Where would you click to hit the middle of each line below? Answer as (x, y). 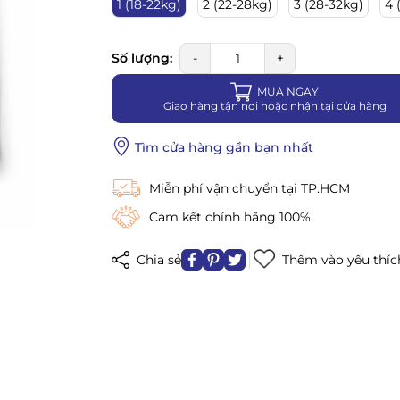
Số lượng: (142, 58)
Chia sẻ (158, 259)
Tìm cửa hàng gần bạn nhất (225, 147)
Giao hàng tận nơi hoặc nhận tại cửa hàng (275, 105)
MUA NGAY (288, 91)
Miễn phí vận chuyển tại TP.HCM (250, 188)
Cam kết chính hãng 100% (230, 217)
